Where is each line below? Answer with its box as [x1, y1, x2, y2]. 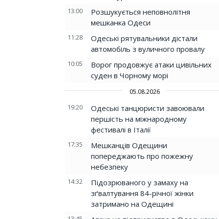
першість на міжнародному [91, 114, 187, 124]
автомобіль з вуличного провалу [91, 44, 205, 54]
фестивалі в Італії [91, 125, 151, 134]
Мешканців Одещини [91, 140, 167, 150]
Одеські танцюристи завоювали [91, 103, 204, 113]
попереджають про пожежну [91, 151, 193, 161]
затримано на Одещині [91, 199, 174, 209]
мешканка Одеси [91, 18, 151, 27]
